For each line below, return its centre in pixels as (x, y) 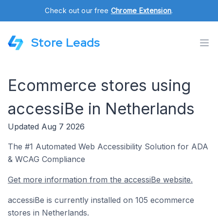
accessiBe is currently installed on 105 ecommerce (101, 200)
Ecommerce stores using (99, 85)
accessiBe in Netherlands (101, 109)
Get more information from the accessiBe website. (100, 180)
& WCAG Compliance (46, 159)
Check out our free (78, 10)
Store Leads (65, 43)
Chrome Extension (141, 10)
